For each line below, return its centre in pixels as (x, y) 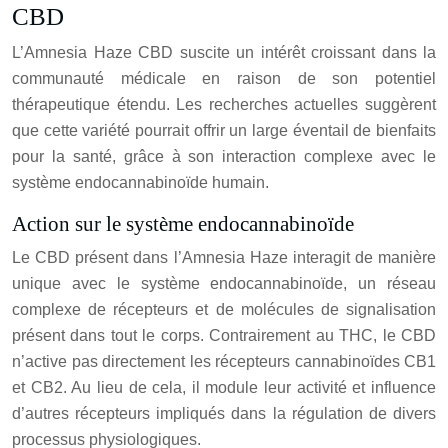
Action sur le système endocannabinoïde (183, 224)
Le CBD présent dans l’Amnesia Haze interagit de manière (224, 258)
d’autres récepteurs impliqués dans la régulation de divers (224, 414)
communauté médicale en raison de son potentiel (224, 79)
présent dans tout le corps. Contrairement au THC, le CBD (224, 336)
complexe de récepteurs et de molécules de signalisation (224, 310)
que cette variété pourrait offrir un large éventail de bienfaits (224, 131)
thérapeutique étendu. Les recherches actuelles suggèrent (224, 105)
